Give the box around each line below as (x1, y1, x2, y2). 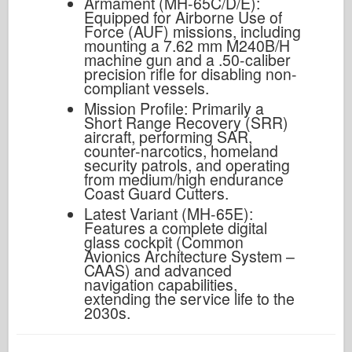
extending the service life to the (83, 287, 295, 310)
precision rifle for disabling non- (83, 62, 297, 85)
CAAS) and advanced (83, 258, 232, 281)
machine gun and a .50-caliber (83, 48, 291, 71)
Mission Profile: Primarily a (83, 97, 264, 119)
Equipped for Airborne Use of (83, 5, 282, 28)
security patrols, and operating (83, 153, 290, 176)
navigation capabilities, (83, 273, 237, 295)
